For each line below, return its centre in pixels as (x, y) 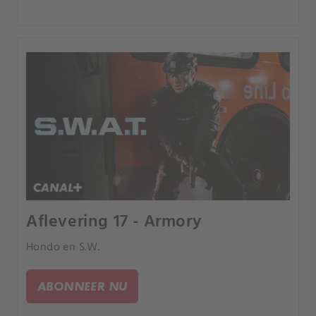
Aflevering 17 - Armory (114, 223)
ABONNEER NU (83, 286)
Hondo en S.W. (63, 248)
